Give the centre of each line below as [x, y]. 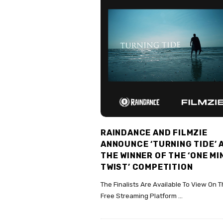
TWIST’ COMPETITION [147, 167]
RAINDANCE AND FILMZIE [154, 133]
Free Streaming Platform [139, 196]
